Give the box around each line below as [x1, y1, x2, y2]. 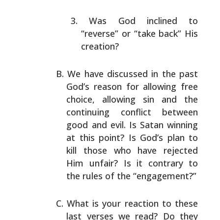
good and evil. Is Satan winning [66, 119, 198, 131]
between [151, 106, 198, 118]
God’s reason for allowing [66, 81, 177, 92]
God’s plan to [136, 132, 198, 143]
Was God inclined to [89, 15, 198, 27]
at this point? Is [66, 132, 136, 143]
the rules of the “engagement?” [66, 170, 197, 182]
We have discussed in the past [67, 68, 198, 80]
